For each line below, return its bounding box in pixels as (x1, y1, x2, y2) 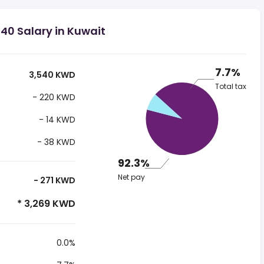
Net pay (117, 172, 145, 182)
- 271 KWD (31, 174, 75, 186)
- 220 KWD (29, 91, 75, 103)
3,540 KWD (27, 69, 75, 81)
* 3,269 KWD (14, 197, 75, 210)
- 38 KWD (34, 136, 75, 148)
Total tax (214, 81, 246, 92)
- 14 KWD (36, 114, 75, 126)
